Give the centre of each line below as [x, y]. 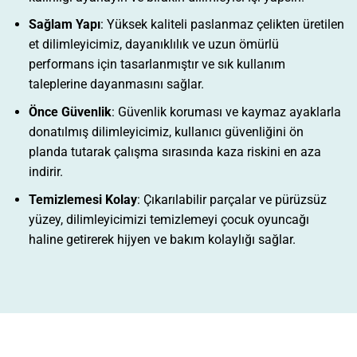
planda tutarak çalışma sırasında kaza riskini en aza [175, 152]
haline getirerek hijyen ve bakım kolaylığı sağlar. [162, 239]
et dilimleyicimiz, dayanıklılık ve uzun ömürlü [153, 45]
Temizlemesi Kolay [82, 199]
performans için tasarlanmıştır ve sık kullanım [157, 65]
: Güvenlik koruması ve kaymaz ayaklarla [226, 112]
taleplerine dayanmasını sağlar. [116, 84]
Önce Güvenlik [70, 112]
